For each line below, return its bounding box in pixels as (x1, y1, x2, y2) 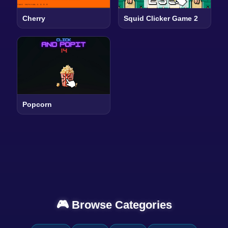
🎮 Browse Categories (56, 198, 172, 212)
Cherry (22, 14, 45, 22)
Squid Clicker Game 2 (123, 14, 198, 22)
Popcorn (22, 100, 52, 109)
